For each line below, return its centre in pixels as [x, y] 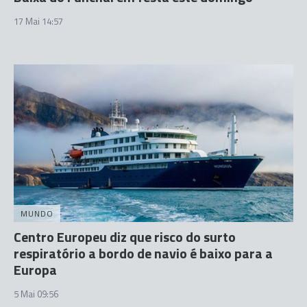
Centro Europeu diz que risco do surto [125, 236]
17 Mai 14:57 [38, 21]
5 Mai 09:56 [36, 294]
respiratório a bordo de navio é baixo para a [143, 253]
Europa [35, 269]
